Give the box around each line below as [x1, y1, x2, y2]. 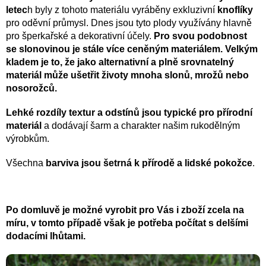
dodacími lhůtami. [6, 230, 85, 241]
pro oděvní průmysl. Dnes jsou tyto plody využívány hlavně [6, 17, 252, 28]
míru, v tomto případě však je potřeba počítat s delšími [6, 217, 248, 228]
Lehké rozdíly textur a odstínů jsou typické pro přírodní [6, 107, 252, 118]
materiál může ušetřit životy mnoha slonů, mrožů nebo [6, 69, 249, 80]
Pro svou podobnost [154, 30, 247, 41]
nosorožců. [6, 83, 57, 93]
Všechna [6, 157, 46, 168]
